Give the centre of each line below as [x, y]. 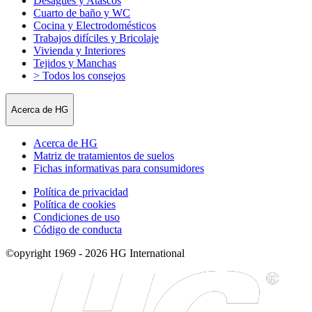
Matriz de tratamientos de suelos [104, 156]
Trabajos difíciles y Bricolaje [96, 38]
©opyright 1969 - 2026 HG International [95, 253]
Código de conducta [78, 230]
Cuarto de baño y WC [82, 13]
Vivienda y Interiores [79, 50]
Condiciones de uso [77, 217]
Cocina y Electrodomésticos [95, 25]
